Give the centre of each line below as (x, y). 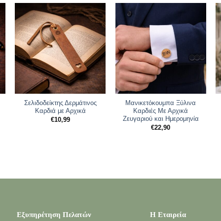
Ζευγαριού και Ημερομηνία (161, 119)
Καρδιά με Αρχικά (60, 111)
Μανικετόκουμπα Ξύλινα (161, 103)
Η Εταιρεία (168, 215)
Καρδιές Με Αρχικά (161, 111)
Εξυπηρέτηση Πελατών (54, 215)
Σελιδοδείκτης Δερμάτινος (60, 103)
